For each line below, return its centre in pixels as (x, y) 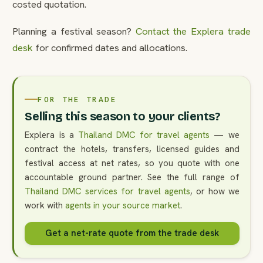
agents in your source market (123, 206)
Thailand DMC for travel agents (144, 135)
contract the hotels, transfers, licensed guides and (132, 149)
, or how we (215, 192)
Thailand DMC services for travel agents (107, 192)
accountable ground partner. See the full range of (132, 178)
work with (45, 206)
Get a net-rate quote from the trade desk (132, 233)
